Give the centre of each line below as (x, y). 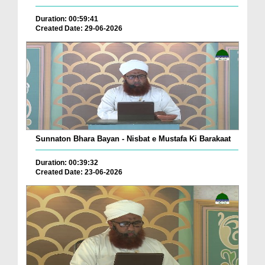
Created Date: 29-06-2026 (79, 29)
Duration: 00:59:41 (67, 19)
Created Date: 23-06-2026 (79, 172)
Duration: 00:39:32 (67, 163)
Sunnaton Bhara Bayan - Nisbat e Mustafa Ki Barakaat (133, 139)
